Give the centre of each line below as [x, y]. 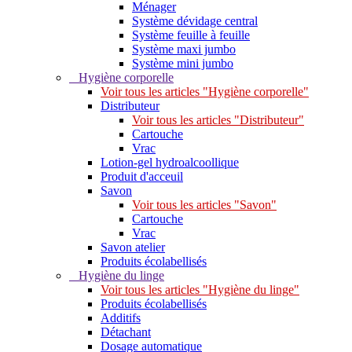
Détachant [126, 332]
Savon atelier [133, 247]
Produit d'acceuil [142, 176]
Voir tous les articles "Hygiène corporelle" [205, 91]
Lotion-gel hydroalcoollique [170, 162]
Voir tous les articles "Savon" [204, 204]
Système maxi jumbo [184, 49]
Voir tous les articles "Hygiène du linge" [200, 289]
